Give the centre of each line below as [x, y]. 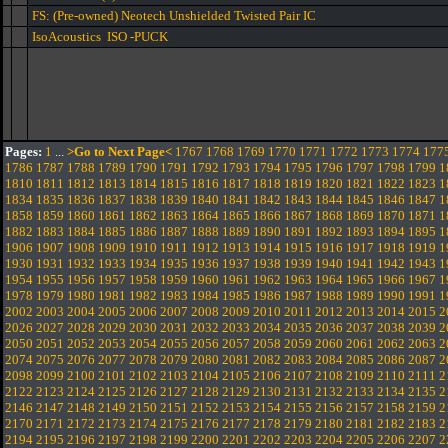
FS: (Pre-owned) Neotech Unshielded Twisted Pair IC [174, 15]
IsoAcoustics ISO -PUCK [100, 36]
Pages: [23, 151]
